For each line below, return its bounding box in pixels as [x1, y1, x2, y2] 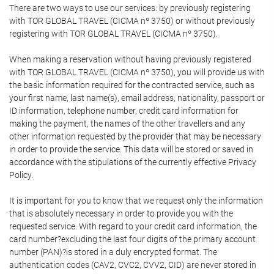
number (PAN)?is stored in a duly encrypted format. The [9, 247, 217, 257]
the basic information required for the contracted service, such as [9, 80, 254, 90]
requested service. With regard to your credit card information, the [9, 221, 257, 231]
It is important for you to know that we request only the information [9, 196, 263, 206]
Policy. [9, 170, 33, 180]
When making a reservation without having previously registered [9, 54, 251, 64]
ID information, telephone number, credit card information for [9, 106, 239, 116]
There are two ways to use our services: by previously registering [9, 3, 251, 13]
